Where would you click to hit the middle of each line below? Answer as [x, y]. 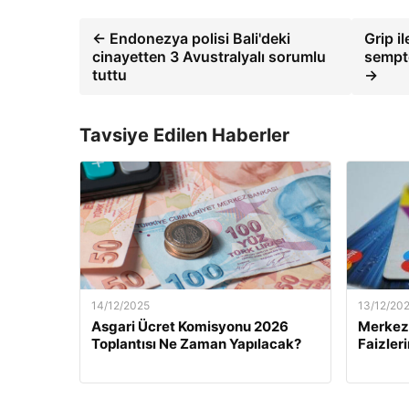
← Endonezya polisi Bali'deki [191, 38]
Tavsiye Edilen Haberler [184, 135]
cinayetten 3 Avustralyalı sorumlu [209, 56]
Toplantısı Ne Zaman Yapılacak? [196, 343]
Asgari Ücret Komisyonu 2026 [190, 326]
